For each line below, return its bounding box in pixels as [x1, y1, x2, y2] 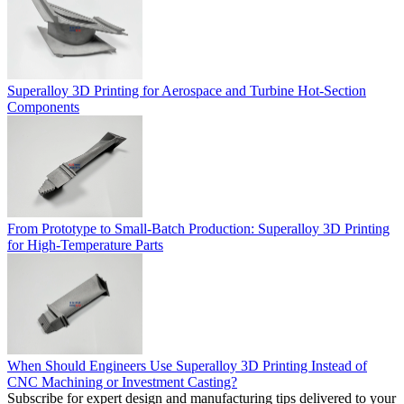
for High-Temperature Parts [7, 236, 163, 252]
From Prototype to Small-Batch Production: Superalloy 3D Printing [7, 220, 390, 236]
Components [7, 99, 79, 115]
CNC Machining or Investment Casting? [7, 374, 237, 390]
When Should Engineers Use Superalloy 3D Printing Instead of [7, 358, 367, 374]
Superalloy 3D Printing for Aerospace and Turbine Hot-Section [7, 83, 366, 99]
